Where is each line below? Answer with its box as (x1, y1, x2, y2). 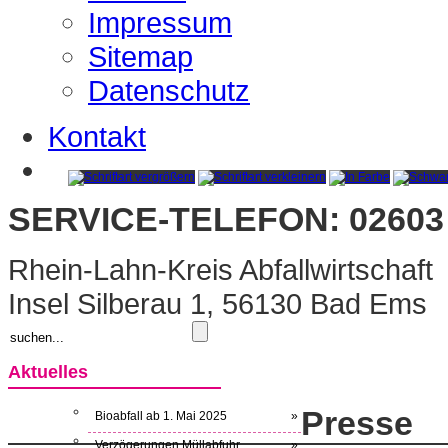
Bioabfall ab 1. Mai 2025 (95, 408, 227, 423)
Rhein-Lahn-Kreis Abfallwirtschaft (8, 253, 433, 287)
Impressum (88, 6, 232, 39)
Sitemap (88, 40, 193, 73)
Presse (301, 403, 413, 442)
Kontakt (48, 120, 146, 153)
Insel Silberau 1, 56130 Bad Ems (8, 287, 427, 321)
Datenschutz (88, 74, 250, 107)
